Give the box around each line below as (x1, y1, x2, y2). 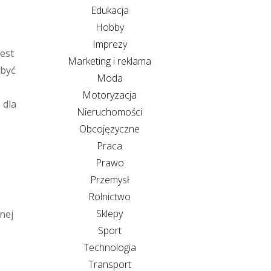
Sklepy (96, 206, 123, 220)
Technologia (83, 240, 136, 254)
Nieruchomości (77, 105, 142, 119)
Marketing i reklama (68, 54, 151, 68)
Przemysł (90, 172, 129, 186)
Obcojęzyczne (79, 122, 140, 135)
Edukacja (90, 3, 129, 17)
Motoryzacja (82, 88, 137, 102)
